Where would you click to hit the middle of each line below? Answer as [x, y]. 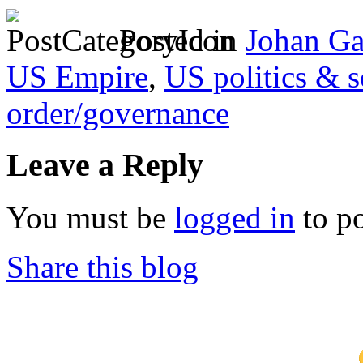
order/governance [118, 113]
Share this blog [102, 267]
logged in [235, 218]
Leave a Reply [105, 165]
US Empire [77, 76]
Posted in [178, 40]
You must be [90, 218]
